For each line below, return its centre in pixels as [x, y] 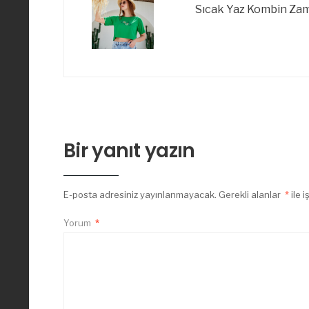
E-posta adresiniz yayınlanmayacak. [140, 195]
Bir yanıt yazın [129, 151]
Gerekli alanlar [251, 195]
